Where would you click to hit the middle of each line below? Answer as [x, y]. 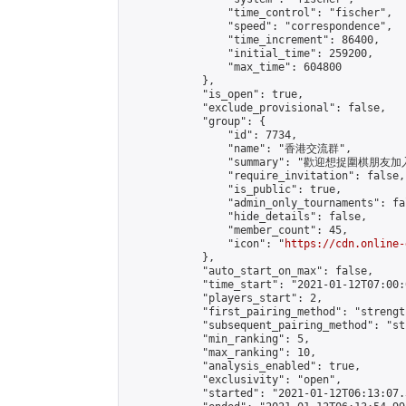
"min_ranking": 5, [218, 339]
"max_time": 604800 [234, 67]
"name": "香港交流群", [239, 149]
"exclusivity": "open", [234, 380]
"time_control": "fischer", [259, 13]
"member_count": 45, [237, 230]
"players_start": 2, [224, 298]
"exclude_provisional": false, [256, 108]
